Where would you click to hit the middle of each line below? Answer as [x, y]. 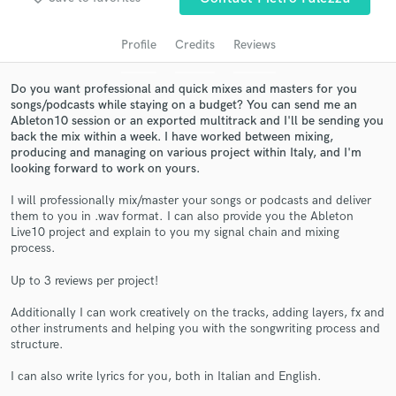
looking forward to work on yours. [105, 168]
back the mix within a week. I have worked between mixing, [172, 136]
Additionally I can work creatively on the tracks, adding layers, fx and [198, 313]
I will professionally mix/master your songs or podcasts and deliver [191, 201]
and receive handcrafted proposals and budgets [198, 263]
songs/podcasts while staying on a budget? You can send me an [184, 104]
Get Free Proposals [198, 216]
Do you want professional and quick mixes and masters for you [184, 88]
